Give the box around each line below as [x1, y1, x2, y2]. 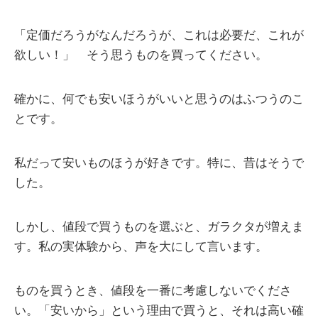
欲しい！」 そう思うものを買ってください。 [14, 48, 268, 62]
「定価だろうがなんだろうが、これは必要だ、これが [14, 28, 304, 43]
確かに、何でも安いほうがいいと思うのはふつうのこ [14, 92, 304, 106]
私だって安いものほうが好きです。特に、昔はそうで [14, 156, 304, 170]
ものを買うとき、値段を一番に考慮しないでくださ [14, 284, 292, 298]
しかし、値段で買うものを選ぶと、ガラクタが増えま [14, 220, 304, 234]
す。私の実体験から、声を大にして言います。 [14, 240, 268, 254]
